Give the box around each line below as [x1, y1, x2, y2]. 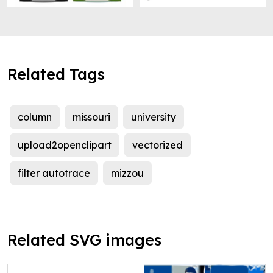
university [131, 111, 176, 124]
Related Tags [7, 65, 105, 84]
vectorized [132, 139, 183, 152]
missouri [73, 111, 110, 124]
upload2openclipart [18, 139, 112, 152]
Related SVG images [7, 230, 161, 250]
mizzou [111, 167, 144, 180]
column [18, 111, 52, 124]
